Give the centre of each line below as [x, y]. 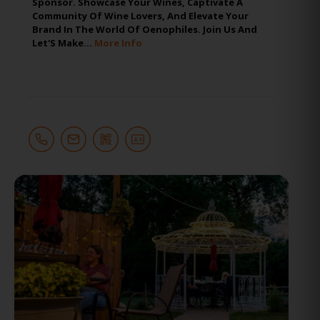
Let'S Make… [63, 42]
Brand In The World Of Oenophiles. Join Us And [145, 29]
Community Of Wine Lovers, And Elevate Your [140, 15]
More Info [118, 42]
